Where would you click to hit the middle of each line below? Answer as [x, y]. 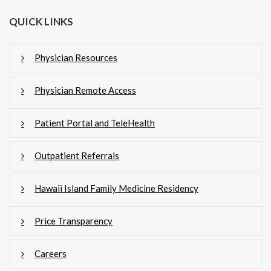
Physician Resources [76, 57]
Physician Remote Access [85, 90]
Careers [51, 253]
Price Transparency [73, 220]
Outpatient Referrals [77, 155]
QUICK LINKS [41, 21]
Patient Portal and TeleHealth [95, 122]
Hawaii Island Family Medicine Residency [116, 188]
